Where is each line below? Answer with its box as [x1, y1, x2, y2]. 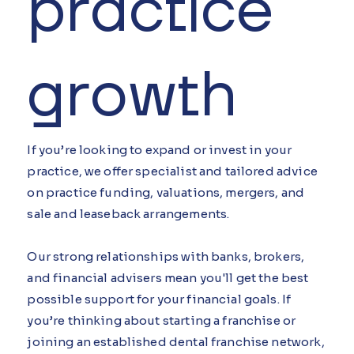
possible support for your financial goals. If [27, 292, 292, 307]
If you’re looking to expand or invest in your [27, 142, 292, 158]
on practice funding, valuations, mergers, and [27, 185, 305, 201]
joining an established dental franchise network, [27, 334, 325, 350]
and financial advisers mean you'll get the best [27, 270, 309, 286]
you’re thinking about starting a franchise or [27, 313, 296, 329]
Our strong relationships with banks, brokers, [27, 249, 305, 265]
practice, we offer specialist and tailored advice [27, 164, 318, 179]
